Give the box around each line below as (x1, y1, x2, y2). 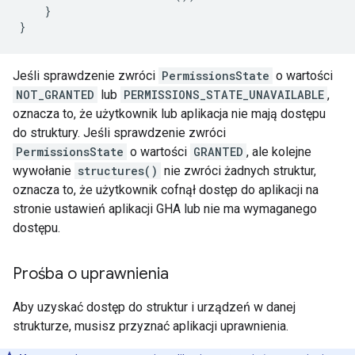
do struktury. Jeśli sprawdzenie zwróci (13, 125, 226, 140)
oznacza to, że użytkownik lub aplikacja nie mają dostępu (13, 106, 326, 121)
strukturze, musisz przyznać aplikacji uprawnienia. (13, 319, 288, 334)
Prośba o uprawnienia (13, 264, 169, 284)
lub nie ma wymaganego (181, 201, 317, 216)
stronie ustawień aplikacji (13, 201, 156, 216)
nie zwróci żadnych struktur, (161, 163, 316, 178)
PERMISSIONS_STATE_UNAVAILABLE (124, 87, 324, 102)
